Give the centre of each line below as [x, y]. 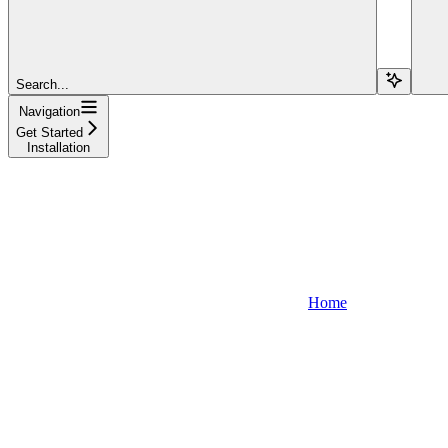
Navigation [49, 111]
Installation [58, 147]
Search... [42, 84]
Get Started [49, 132]
